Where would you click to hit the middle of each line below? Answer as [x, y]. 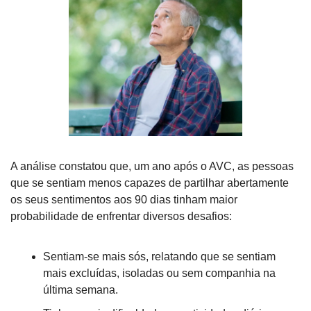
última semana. [81, 290]
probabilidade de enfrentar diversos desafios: [121, 217]
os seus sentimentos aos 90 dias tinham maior [124, 200]
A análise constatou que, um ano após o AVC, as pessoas [152, 167]
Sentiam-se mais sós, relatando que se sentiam [159, 257]
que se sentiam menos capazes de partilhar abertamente [150, 183]
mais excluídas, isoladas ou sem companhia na [159, 274]
